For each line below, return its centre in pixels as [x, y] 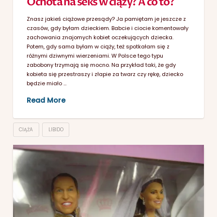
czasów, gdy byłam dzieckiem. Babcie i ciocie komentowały [108, 28]
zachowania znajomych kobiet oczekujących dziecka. [100, 37]
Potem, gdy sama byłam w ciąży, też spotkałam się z [98, 46]
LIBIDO [56, 129]
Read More [46, 100]
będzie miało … [47, 83]
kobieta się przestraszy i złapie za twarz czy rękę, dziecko [105, 74]
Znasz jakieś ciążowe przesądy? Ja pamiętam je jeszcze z [107, 19]
